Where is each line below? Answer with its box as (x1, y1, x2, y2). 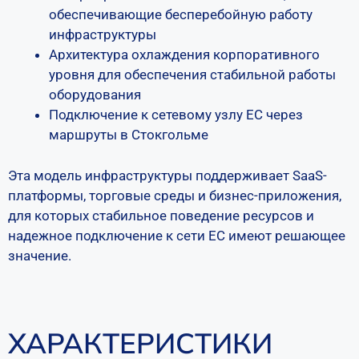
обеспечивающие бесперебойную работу (49, 6, 313, 22)
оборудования (49, 87, 141, 103)
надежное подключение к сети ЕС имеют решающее (8, 227, 345, 244)
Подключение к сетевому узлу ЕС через (49, 107, 303, 123)
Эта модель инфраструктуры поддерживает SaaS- (8, 167, 327, 184)
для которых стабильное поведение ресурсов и (8, 207, 314, 224)
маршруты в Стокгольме (49, 127, 208, 143)
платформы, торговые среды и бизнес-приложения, (8, 187, 341, 204)
